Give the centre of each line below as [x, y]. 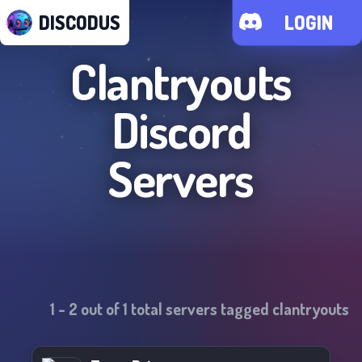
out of [100, 309]
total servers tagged [200, 309]
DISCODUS [80, 22]
